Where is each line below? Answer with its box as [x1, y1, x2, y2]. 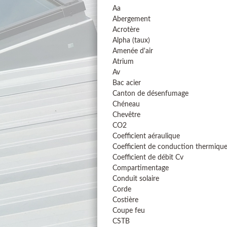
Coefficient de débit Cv [112, 154, 183, 161]
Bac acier [112, 80, 141, 87]
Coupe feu [112, 207, 145, 214]
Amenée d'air [112, 48, 153, 55]
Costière [112, 197, 138, 204]
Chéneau [112, 101, 140, 108]
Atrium [112, 58, 134, 65]
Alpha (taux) [112, 37, 150, 44]
